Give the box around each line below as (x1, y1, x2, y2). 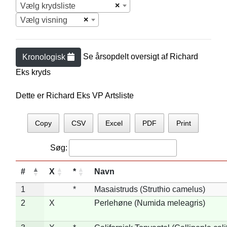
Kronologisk (22, 53, 67, 61)
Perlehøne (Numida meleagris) (94, 198, 205, 207)
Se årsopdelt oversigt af (83, 52, 170, 61)
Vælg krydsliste (20, 2, 75, 10)
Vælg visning (20, 16, 67, 24)
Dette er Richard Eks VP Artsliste (15, 91, 134, 100)
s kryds (25, 68, 51, 77)
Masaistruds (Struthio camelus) (94, 184, 205, 194)
